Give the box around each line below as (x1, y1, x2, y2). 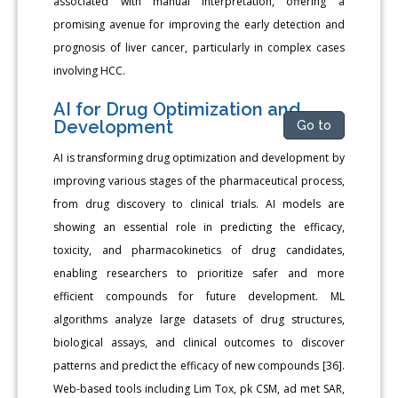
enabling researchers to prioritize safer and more (53, 266, 345, 282)
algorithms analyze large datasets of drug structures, (53, 312, 345, 328)
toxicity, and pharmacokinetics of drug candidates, (53, 243, 345, 259)
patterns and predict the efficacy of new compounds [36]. (53, 358, 345, 374)
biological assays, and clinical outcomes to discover (53, 335, 345, 351)
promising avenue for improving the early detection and (53, 17, 345, 33)
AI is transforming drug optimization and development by (53, 150, 345, 166)
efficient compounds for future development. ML (53, 289, 345, 305)
